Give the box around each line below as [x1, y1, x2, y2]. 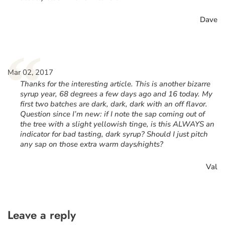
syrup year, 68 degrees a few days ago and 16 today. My [20, 89, 212, 99]
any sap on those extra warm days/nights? [20, 139, 163, 149]
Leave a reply [8, 206, 76, 223]
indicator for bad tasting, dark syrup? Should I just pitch [20, 129, 208, 139]
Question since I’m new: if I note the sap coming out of [20, 109, 205, 119]
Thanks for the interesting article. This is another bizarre [20, 79, 210, 89]
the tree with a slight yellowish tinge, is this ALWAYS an [20, 119, 214, 129]
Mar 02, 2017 [8, 67, 53, 77]
